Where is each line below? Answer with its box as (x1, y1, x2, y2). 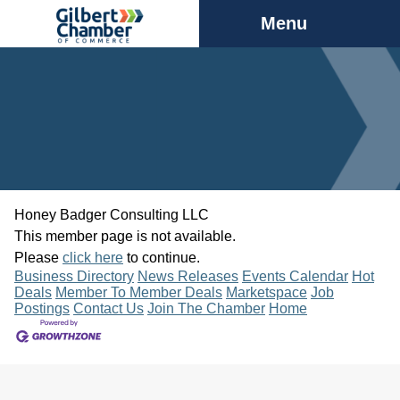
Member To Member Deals (55, 285, 222, 300)
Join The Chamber (147, 301, 265, 316)
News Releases (137, 269, 238, 284)
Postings (14, 301, 70, 316)
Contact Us (73, 301, 144, 316)
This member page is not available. (14, 229, 236, 244)
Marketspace (226, 285, 307, 300)
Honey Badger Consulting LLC (14, 207, 209, 222)
